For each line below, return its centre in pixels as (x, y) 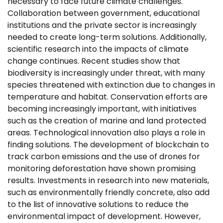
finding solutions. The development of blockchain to (108, 145)
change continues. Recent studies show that (94, 61)
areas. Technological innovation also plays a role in (106, 133)
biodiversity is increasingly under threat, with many (106, 73)
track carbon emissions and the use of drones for (104, 157)
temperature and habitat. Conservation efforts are (108, 97)
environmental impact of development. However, (104, 216)
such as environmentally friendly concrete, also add (109, 192)
